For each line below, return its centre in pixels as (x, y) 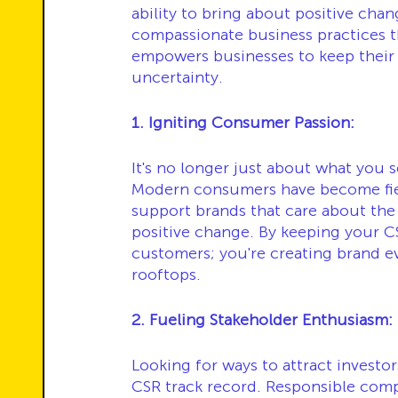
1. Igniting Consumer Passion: (243, 123)
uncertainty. (177, 77)
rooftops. (166, 275)
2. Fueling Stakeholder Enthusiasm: (262, 320)
